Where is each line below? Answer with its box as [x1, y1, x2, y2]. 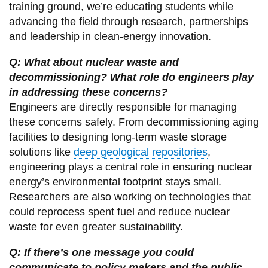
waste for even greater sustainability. [8, 221, 183, 233]
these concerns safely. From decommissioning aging [8, 116, 259, 129]
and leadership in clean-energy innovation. [8, 31, 211, 43]
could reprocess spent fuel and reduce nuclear [8, 206, 230, 218]
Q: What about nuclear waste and [8, 56, 179, 69]
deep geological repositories [73, 146, 208, 159]
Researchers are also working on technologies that [8, 191, 251, 203]
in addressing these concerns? [8, 86, 167, 99]
